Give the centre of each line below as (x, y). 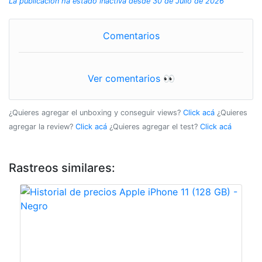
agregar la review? (42, 127)
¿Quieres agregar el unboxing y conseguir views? (96, 113)
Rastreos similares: (62, 168)
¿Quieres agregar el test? (155, 127)
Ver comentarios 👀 (131, 78)
